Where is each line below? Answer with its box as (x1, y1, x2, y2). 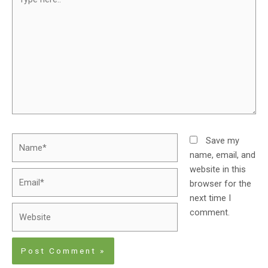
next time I (189, 192, 231, 203)
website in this (189, 163, 246, 175)
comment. (189, 206, 230, 218)
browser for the (189, 178, 251, 189)
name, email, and (189, 149, 255, 160)
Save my (205, 135, 239, 146)
